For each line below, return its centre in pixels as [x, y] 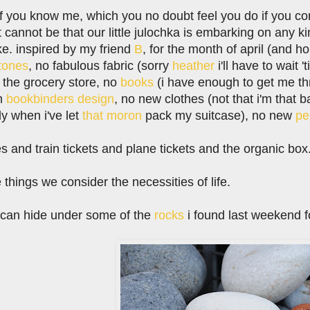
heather [193, 65]
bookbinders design [60, 99]
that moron [112, 115]
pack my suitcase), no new [219, 115]
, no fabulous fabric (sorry [100, 65]
